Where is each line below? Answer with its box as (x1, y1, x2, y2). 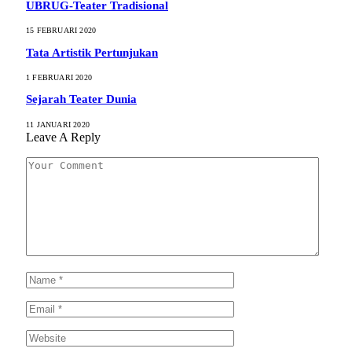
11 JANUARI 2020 (26, 119, 90, 129)
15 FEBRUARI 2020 (26, 26, 97, 35)
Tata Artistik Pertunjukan (26, 46, 158, 59)
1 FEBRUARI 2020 (26, 72, 92, 82)
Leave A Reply (26, 130, 101, 144)
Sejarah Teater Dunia (26, 93, 137, 106)
